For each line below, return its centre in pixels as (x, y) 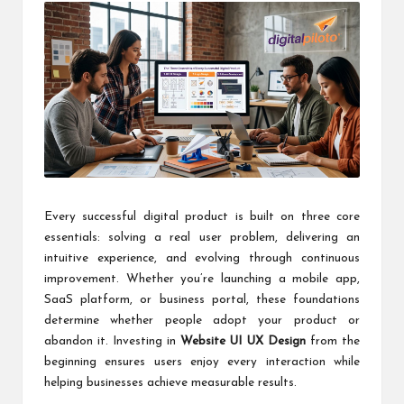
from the (333, 341)
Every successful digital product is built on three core (202, 216)
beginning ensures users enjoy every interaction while (202, 362)
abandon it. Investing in (112, 341)
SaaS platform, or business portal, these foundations (202, 299)
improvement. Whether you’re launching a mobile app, (202, 279)
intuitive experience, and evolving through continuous (202, 258)
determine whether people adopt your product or (202, 320)
